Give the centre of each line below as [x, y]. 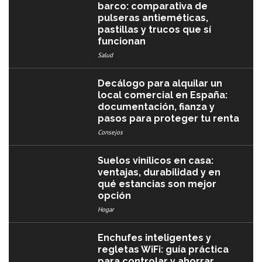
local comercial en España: [163, 95]
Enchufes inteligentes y [155, 237]
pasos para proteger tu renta [169, 118]
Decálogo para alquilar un [160, 83]
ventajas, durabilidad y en [159, 172]
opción [115, 195]
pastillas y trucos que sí [155, 29]
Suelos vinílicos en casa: [156, 160]
